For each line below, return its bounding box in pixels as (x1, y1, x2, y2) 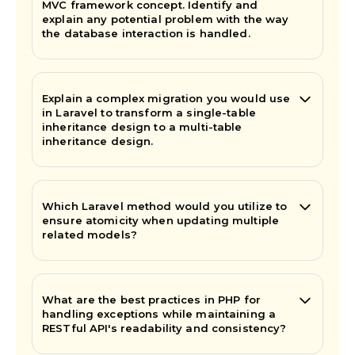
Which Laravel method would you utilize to (42, 199, 288, 212)
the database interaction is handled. (42, 26, 250, 40)
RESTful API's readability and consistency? (42, 321, 287, 334)
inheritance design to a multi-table (42, 120, 242, 133)
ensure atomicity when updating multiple (42, 213, 280, 227)
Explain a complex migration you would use (42, 91, 291, 105)
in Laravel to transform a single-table (42, 105, 256, 119)
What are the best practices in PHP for (42, 292, 261, 306)
